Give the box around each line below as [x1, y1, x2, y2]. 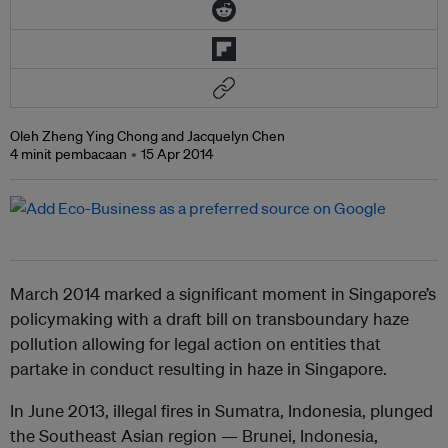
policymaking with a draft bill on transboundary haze [10, 308, 409, 330]
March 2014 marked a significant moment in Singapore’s [10, 283, 436, 305]
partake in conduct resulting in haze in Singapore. [10, 358, 387, 380]
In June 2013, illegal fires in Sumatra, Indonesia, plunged [10, 400, 433, 422]
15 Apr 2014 [141, 145, 213, 164]
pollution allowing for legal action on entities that [10, 333, 381, 355]
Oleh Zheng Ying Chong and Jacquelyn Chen [10, 127, 285, 146]
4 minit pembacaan [10, 145, 127, 164]
